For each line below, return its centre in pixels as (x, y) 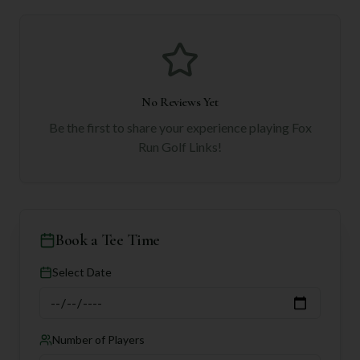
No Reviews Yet (180, 102)
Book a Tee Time (108, 240)
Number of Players (98, 340)
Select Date (82, 272)
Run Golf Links (178, 147)
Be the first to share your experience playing (170, 127)
